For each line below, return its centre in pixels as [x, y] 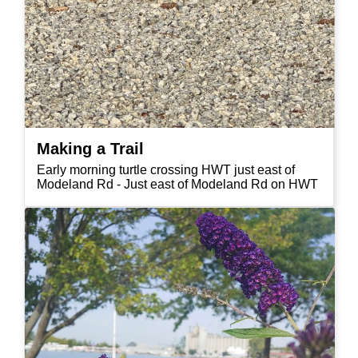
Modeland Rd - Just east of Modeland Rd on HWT [177, 185]
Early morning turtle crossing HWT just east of [166, 170]
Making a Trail [90, 149]
